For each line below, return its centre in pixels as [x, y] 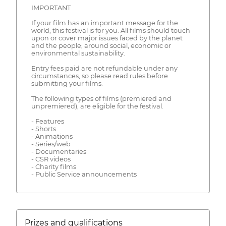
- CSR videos [51, 159]
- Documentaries [59, 151]
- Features [47, 121]
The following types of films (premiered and [101, 98]
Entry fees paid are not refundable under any [104, 68]
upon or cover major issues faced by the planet [107, 38]
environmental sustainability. [78, 53]
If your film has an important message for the [104, 23]
